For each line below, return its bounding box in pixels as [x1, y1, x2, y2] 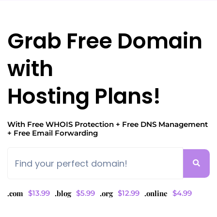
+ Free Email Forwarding [7, 128, 98, 138]
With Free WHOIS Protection [7, 120, 114, 129]
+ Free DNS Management [116, 120, 208, 129]
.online [144, 188, 168, 198]
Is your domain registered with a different [7, 202, 181, 214]
